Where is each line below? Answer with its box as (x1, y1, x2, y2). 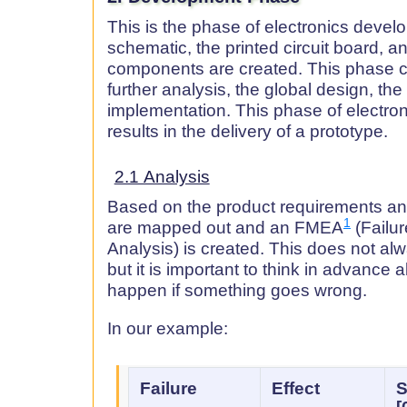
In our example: (107, 319, 228, 339)
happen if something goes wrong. (107, 280, 367, 300)
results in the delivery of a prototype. (107, 121, 388, 141)
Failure (140, 378, 197, 398)
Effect (272, 378, 320, 398)
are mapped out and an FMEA (107, 217, 343, 237)
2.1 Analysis (114, 166, 210, 186)
